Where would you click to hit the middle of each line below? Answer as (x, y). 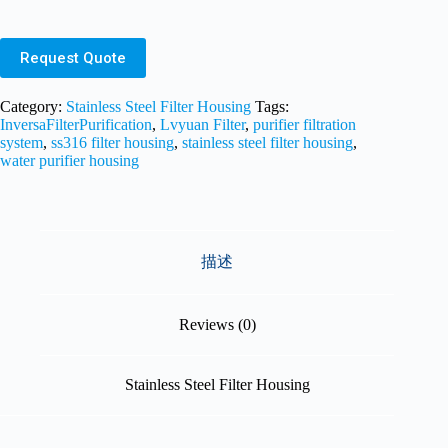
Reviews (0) (217, 324)
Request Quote (73, 58)
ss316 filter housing (112, 143)
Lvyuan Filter (202, 125)
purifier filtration (304, 125)
